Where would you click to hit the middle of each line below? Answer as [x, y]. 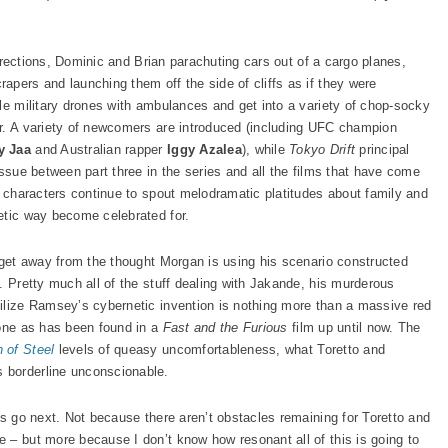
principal [384, 149]
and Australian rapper [99, 149]
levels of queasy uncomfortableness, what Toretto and [220, 349]
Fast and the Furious [227, 327]
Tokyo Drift [324, 149]
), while [265, 149]
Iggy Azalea [204, 149]
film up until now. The [356, 327]
